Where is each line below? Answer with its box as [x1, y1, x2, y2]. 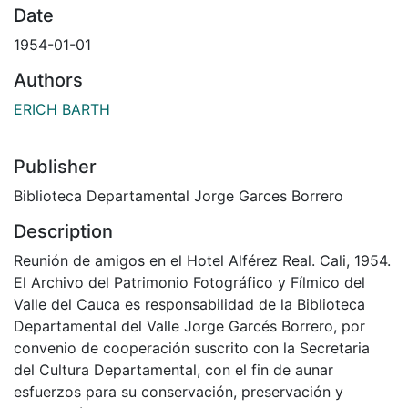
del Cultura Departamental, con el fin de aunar [14, 360, 333, 379]
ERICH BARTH [14, 99, 110, 118]
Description [14, 219, 113, 242]
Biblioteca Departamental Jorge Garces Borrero [14, 186, 343, 205]
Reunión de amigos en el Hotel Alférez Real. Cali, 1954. [14, 250, 391, 270]
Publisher [14, 155, 97, 178]
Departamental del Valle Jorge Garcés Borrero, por [14, 316, 365, 335]
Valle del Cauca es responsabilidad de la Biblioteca [14, 294, 365, 313]
